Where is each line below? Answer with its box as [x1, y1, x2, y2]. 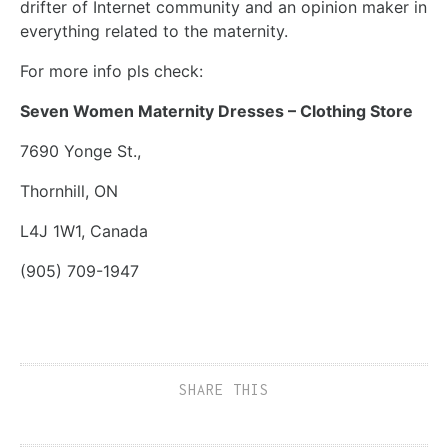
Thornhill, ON [20, 180, 118, 201]
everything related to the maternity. [20, 20, 288, 41]
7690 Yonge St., [20, 140, 141, 161]
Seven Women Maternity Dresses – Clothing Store [20, 100, 413, 121]
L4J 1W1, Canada [20, 220, 148, 241]
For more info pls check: [20, 60, 203, 81]
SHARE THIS [179, 380, 269, 398]
